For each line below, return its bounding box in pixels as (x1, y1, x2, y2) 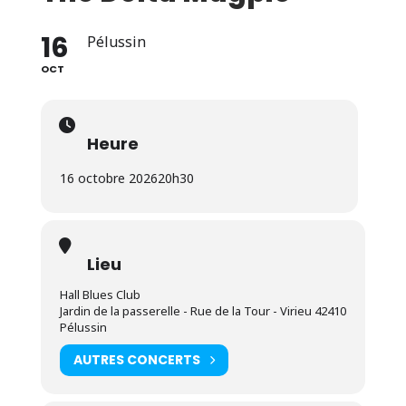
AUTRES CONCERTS (72, 351, 200, 370)
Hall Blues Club (59, 285, 140, 303)
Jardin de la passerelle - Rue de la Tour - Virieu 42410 (59, 302, 346, 319)
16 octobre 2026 (59, 169, 158, 187)
